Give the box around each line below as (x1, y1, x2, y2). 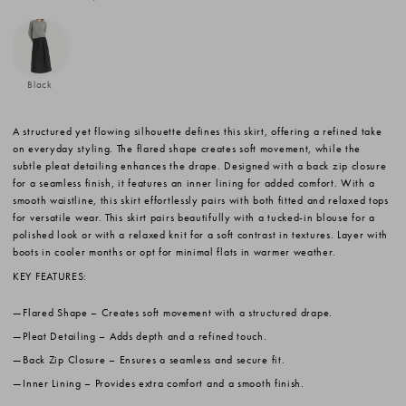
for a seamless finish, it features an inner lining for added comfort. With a (13, 175, 375, 190)
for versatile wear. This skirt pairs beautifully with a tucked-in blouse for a (13, 209, 375, 225)
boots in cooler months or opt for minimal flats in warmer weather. (13, 244, 336, 259)
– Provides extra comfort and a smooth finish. (81, 375, 304, 391)
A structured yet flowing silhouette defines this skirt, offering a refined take (13, 123, 382, 139)
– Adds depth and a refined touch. (95, 328, 267, 343)
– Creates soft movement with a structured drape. (87, 304, 333, 320)
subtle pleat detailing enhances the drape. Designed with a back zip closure (13, 158, 387, 173)
